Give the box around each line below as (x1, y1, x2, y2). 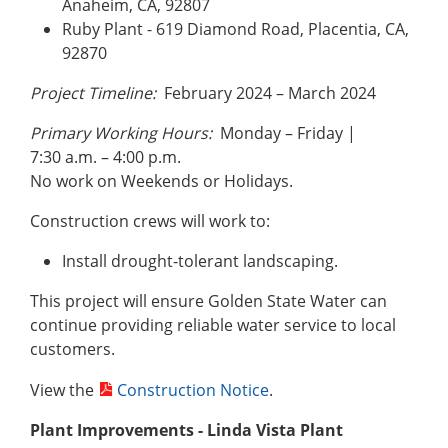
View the (30, 379, 98, 402)
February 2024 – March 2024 (156, 82, 376, 105)
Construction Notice (117, 379, 270, 402)
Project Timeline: (30, 82, 156, 105)
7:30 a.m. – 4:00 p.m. (30, 146, 181, 169)
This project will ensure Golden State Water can (30, 290, 387, 313)
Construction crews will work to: (30, 210, 270, 233)
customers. (30, 338, 115, 361)
